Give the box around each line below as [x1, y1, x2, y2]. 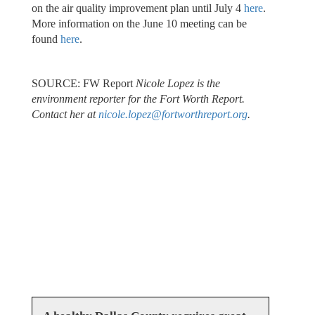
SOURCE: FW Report [31, 77, 136, 89]
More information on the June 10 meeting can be [31, 18, 247, 30]
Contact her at [31, 108, 98, 120]
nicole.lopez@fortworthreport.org [98, 108, 247, 120]
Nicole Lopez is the [135, 77, 220, 89]
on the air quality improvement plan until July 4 [31, 2, 244, 15]
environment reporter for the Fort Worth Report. [31, 92, 245, 105]
